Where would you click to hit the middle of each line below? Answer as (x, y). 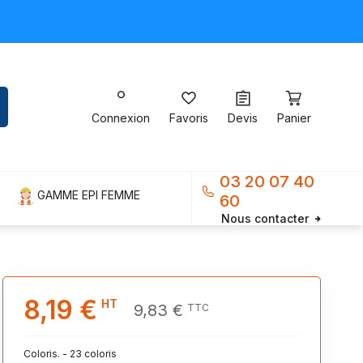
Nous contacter (265, 219)
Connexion (121, 118)
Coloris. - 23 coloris (70, 354)
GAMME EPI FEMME (89, 194)
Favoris (189, 118)
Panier (294, 118)
